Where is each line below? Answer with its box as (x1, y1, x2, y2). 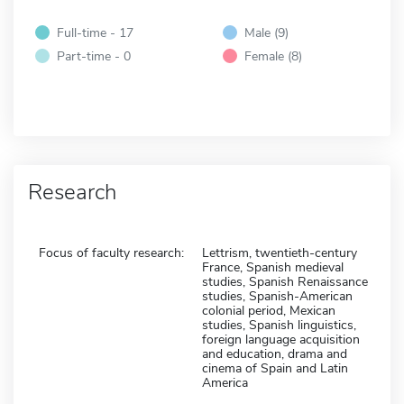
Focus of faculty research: (39, 243, 184, 262)
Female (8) (244, 46, 302, 65)
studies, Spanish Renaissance (202, 272, 368, 290)
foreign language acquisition (202, 330, 360, 348)
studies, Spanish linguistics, (202, 316, 356, 334)
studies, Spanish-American (202, 287, 353, 305)
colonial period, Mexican (202, 301, 335, 319)
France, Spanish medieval (202, 258, 344, 276)
